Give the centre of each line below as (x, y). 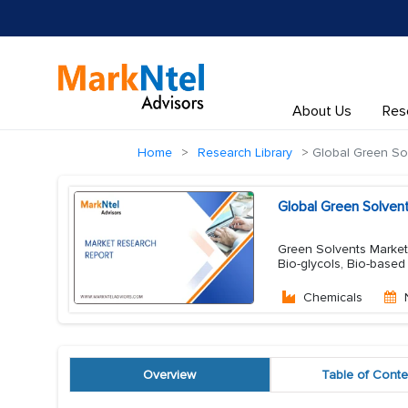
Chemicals (333, 297)
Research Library (245, 153)
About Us (321, 111)
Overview (170, 375)
